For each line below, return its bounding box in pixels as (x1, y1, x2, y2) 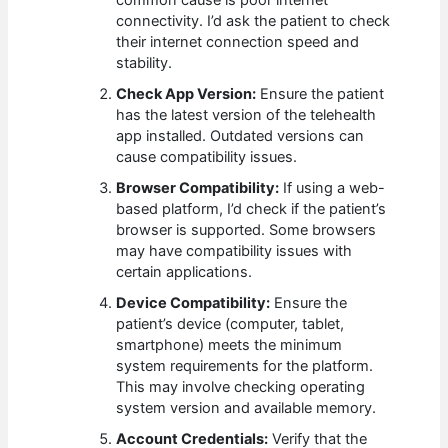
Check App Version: (116, 85, 257, 104)
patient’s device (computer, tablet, (116, 315, 345, 334)
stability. (116, 54, 173, 73)
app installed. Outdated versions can (116, 127, 365, 146)
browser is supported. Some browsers (116, 221, 377, 240)
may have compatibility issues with (116, 242, 353, 261)
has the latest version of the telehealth (116, 106, 377, 125)
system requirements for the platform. (116, 357, 374, 376)
